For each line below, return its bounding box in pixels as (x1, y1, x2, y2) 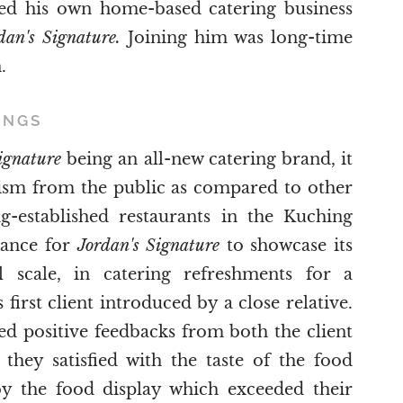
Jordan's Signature (76, 235, 220, 255)
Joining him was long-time (128, 27, 353, 48)
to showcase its (219, 235, 354, 255)
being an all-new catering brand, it (67, 148, 353, 169)
